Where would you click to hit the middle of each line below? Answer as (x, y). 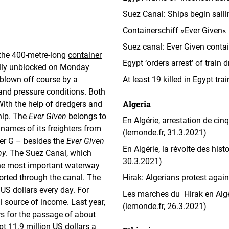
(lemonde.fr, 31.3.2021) (165, 133)
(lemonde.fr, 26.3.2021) (165, 206)
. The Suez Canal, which (49, 153)
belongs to (86, 116)
